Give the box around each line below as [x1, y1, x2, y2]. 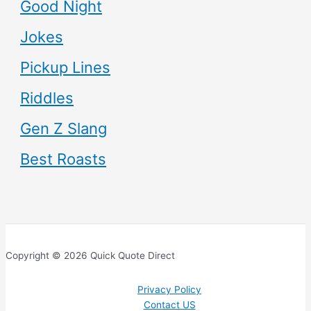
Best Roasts [20, 149, 107, 168]
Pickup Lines [20, 58, 111, 76]
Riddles [20, 88, 74, 107]
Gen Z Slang [20, 119, 108, 137]
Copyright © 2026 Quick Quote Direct [6, 249, 175, 261]
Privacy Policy [137, 284, 201, 296]
